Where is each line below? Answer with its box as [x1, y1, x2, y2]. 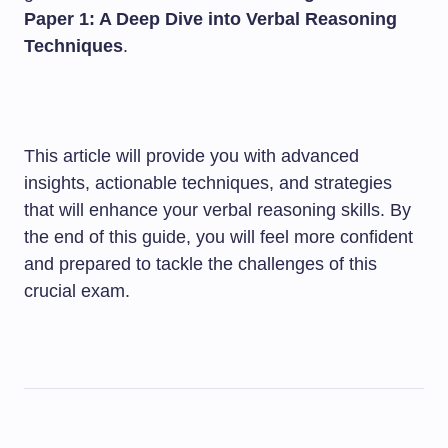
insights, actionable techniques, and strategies [24, 173, 392, 193]
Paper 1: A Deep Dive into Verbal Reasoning [24, 9, 397, 29]
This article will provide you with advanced [24, 146, 359, 166]
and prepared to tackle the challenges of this [24, 254, 377, 274]
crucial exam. [24, 281, 130, 301]
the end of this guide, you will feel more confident [24, 227, 413, 247]
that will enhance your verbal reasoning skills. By [24, 200, 411, 220]
